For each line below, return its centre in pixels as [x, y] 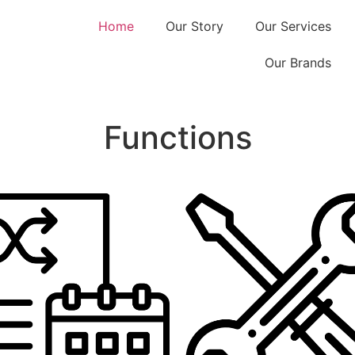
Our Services [293, 26]
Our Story [194, 26]
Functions [177, 137]
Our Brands [298, 63]
